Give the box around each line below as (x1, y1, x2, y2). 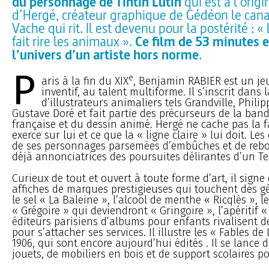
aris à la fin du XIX (41, 74, 129, 88)
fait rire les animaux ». (12, 31, 135, 50)
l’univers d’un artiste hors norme (12, 44, 199, 64)
